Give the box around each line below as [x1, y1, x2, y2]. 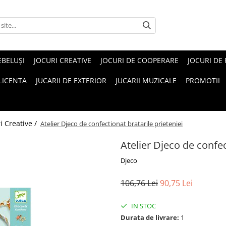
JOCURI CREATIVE [34, 55, 91, 65]
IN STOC [130, 201, 156, 210]
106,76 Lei [121, 178, 158, 189]
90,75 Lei [160, 178, 193, 189]
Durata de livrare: [121, 213, 179, 222]
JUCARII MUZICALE [116, 76, 177, 85]
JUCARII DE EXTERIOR [36, 76, 106, 85]
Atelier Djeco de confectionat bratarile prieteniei [40, 119, 183, 128]
